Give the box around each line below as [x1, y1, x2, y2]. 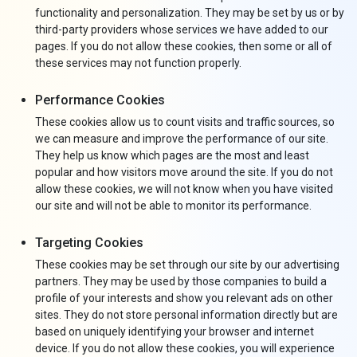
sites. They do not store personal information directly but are [35, 308, 338, 321]
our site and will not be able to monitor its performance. [35, 199, 312, 212]
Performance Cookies [35, 92, 165, 108]
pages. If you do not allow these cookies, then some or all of [35, 40, 332, 53]
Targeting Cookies [35, 235, 143, 250]
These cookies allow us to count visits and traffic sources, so [35, 116, 335, 128]
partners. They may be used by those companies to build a [35, 275, 327, 288]
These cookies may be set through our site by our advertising [35, 258, 339, 271]
